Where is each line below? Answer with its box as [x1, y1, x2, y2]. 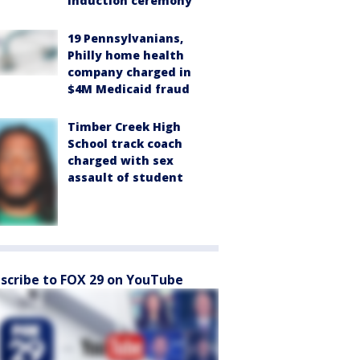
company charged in [67, 64, 191, 80]
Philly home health [67, 47, 184, 63]
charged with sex [67, 153, 174, 169]
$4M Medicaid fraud [67, 81, 190, 97]
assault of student [67, 170, 183, 186]
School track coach [67, 136, 182, 152]
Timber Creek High [67, 119, 181, 135]
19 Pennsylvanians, [67, 31, 183, 47]
